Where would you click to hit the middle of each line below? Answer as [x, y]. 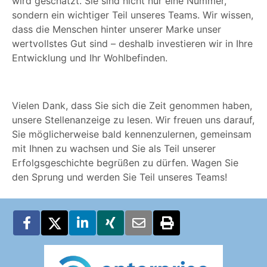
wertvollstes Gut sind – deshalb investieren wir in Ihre [132, 44]
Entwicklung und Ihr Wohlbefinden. [90, 58]
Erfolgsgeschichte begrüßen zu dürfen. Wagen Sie [125, 163]
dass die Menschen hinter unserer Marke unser [117, 30]
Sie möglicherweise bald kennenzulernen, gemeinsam [132, 134]
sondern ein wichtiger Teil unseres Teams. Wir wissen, [133, 15]
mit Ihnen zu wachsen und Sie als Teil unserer [114, 149]
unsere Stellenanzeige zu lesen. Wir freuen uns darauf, [133, 120]
